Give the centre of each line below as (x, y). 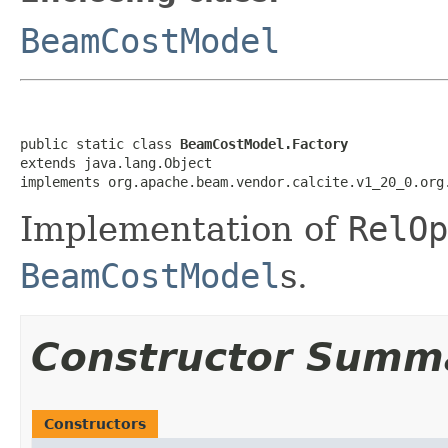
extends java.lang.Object (116, 162)
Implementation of (184, 228)
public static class (100, 143)
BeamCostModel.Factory (264, 143)
